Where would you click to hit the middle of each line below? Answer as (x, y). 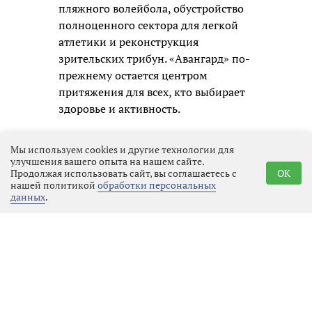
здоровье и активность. (119, 109)
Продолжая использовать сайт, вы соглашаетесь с (124, 173)
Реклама (81, 251)
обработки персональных (157, 185)
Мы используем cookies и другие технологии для (122, 149)
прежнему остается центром (133, 76)
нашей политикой (54, 185)
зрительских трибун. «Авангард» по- (154, 59)
